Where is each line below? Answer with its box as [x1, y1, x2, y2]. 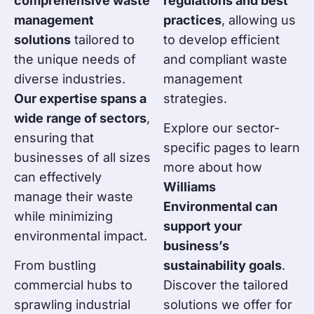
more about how [163, 160, 262, 175]
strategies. [163, 90, 227, 106]
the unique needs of [14, 51, 136, 67]
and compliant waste [163, 51, 287, 67]
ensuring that [14, 130, 94, 145]
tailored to [71, 32, 135, 47]
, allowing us [221, 12, 296, 27]
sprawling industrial [14, 297, 130, 313]
